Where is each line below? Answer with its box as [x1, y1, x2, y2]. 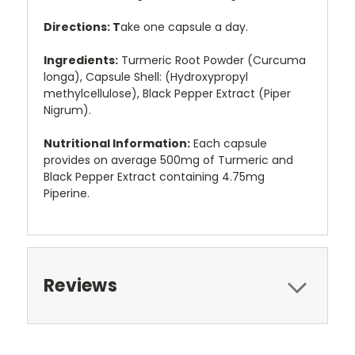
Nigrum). [44, 102, 91, 119]
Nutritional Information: [44, 136, 190, 152]
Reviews [44, 273, 117, 299]
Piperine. [44, 185, 90, 202]
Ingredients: [44, 52, 118, 69]
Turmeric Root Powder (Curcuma [118, 52, 306, 69]
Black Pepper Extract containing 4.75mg [44, 169, 265, 185]
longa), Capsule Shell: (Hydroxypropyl [44, 69, 248, 86]
